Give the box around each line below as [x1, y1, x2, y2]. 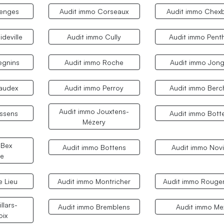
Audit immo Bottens [62, 143, 126, 152]
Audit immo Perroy [64, 83, 124, 92]
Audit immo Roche [64, 57, 124, 66]
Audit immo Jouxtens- [59, 106, 129, 115]
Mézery [82, 117, 106, 126]
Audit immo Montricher [57, 177, 131, 186]
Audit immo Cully [67, 32, 121, 41]
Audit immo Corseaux [59, 6, 129, 15]
